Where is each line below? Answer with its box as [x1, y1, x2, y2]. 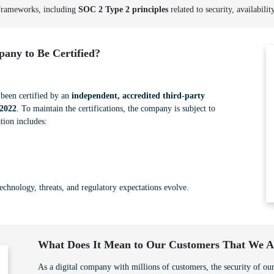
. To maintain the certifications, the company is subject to [17, 104, 215, 113]
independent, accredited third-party [72, 91, 205, 100]
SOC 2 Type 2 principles [78, 5, 168, 14]
